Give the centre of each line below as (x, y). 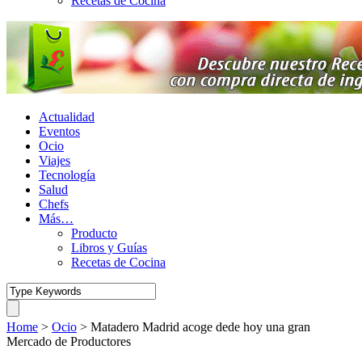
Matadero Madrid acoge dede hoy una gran (200, 327)
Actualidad (67, 117)
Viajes (55, 160)
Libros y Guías (109, 248)
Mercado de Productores (69, 341)
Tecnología (67, 175)
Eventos (59, 131)
